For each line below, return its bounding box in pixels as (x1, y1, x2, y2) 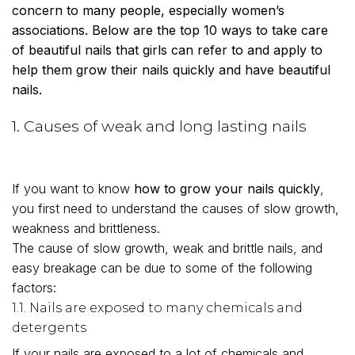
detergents (12, 320, 86, 336)
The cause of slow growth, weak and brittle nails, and (12, 240, 323, 257)
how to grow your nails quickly (134, 181, 320, 197)
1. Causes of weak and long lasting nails (12, 116, 307, 136)
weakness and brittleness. (12, 220, 160, 237)
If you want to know (12, 181, 134, 197)
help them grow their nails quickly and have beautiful (12, 62, 330, 78)
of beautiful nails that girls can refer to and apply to (12, 42, 323, 58)
